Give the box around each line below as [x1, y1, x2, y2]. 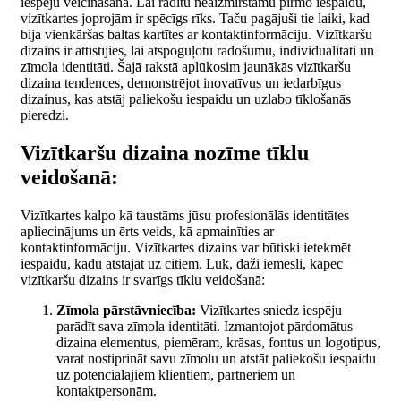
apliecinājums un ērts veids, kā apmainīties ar [21, 223, 274, 239]
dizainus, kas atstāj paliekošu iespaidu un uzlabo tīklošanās [21, 90, 351, 107]
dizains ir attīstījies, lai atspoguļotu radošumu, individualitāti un [21, 42, 374, 58]
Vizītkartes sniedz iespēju [196, 302, 342, 318]
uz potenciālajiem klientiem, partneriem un [56, 366, 295, 382]
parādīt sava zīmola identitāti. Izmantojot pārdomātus [56, 318, 353, 334]
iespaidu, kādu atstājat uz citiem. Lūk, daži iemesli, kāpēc [21, 255, 343, 271]
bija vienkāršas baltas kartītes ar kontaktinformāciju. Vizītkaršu [21, 26, 372, 42]
